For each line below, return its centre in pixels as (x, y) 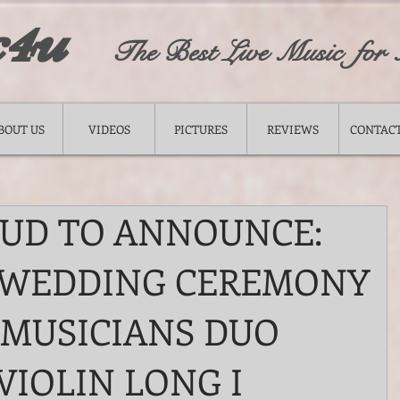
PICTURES (201, 129)
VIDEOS (109, 129)
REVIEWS (293, 129)
